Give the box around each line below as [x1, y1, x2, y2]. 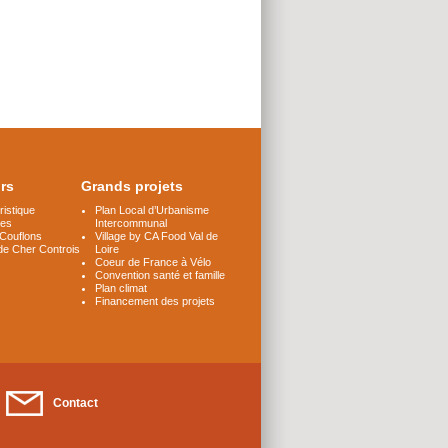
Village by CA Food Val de [94, 229, 218, 242]
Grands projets [80, 178, 183, 195]
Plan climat [94, 281, 147, 294]
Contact [53, 395, 98, 410]
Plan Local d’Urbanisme [94, 203, 209, 216]
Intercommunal [94, 216, 167, 229]
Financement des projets [94, 294, 215, 307]
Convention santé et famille [94, 268, 225, 281]
